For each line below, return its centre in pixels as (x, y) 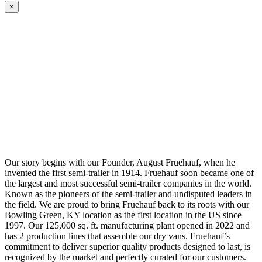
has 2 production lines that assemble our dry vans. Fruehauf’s (117, 236)
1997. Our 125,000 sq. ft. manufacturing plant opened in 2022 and (127, 226)
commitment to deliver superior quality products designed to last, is (127, 247)
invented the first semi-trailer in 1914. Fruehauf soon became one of (129, 173)
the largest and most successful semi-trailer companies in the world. (128, 184)
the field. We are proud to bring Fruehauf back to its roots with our (127, 205)
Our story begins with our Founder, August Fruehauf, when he (120, 163)
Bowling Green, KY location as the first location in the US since (123, 215)
